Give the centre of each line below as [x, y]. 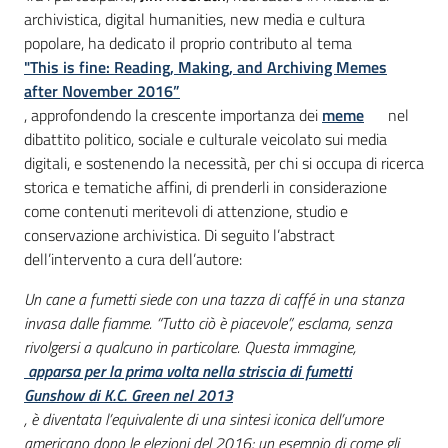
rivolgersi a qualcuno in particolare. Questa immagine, [190, 347]
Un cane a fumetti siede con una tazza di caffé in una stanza [214, 299]
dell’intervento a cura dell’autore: [133, 259]
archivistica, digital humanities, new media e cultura [194, 19]
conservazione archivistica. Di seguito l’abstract [179, 235]
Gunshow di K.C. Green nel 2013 [128, 395]
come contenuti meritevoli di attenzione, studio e [186, 211]
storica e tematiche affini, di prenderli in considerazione [205, 187]
